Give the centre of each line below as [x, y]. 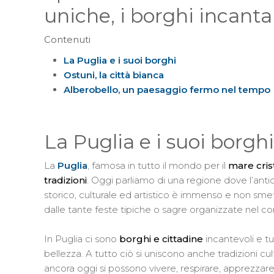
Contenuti [67, 40]
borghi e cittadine [161, 239]
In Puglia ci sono [80, 239]
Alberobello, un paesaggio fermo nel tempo [167, 90]
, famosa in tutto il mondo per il [158, 166]
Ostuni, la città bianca [114, 75]
